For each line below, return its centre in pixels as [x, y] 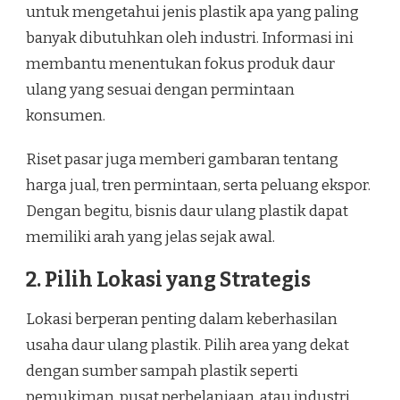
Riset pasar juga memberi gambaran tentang [182, 160]
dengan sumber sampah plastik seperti [162, 371]
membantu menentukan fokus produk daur [180, 64]
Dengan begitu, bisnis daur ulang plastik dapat [187, 212]
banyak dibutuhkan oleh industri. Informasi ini [190, 38]
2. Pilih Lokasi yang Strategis [168, 280]
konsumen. [66, 116]
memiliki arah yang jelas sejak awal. [150, 237]
